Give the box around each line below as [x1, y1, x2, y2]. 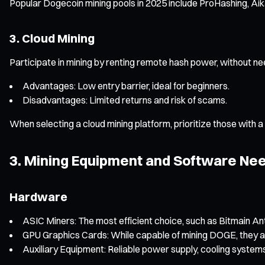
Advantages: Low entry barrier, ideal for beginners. [22, 79, 230, 92]
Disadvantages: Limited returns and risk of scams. [22, 93, 227, 106]
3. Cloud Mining [9, 30, 95, 46]
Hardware [9, 189, 67, 204]
